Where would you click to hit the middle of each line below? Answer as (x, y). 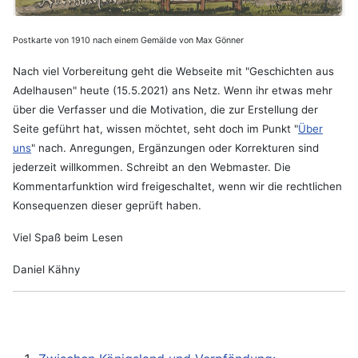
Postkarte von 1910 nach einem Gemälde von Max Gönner (128, 40)
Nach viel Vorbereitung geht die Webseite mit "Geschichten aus (173, 71)
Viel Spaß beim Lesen (68, 237)
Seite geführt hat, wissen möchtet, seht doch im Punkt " (155, 128)
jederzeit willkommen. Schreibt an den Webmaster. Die (152, 167)
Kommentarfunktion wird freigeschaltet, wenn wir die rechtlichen (177, 186)
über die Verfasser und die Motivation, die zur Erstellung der (165, 109)
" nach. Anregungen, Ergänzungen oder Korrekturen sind (175, 147)
